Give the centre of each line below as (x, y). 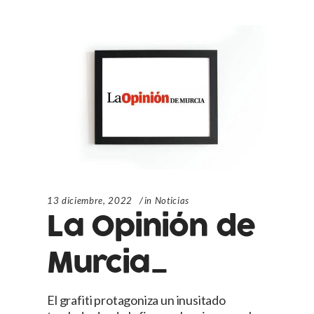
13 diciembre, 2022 (90, 201)
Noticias (172, 201)
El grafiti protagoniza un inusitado (136, 300)
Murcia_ (108, 264)
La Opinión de (151, 227)
